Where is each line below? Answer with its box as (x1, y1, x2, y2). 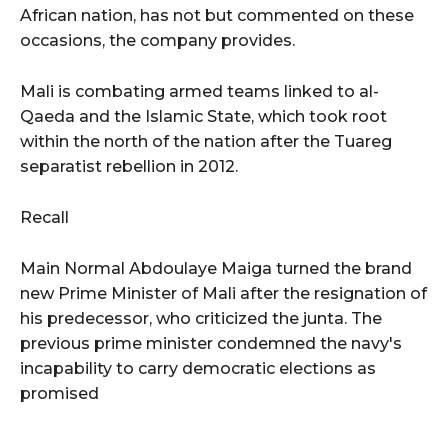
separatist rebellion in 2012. (20, 157, 238, 177)
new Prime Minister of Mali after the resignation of (20, 284, 427, 304)
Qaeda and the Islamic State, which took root (20, 107, 387, 127)
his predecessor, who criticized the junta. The (20, 309, 382, 329)
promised (20, 384, 99, 404)
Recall (20, 208, 69, 228)
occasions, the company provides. (20, 31, 295, 51)
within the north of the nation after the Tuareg (20, 132, 392, 152)
